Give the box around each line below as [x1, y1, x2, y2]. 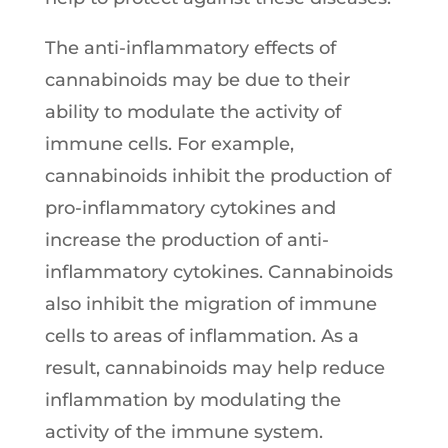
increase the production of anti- [44, 228, 329, 251]
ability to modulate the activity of [44, 100, 341, 123]
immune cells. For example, [44, 132, 294, 155]
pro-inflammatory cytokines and [44, 196, 336, 219]
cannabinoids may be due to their [44, 68, 350, 91]
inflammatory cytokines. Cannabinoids [44, 260, 393, 283]
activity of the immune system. [44, 420, 323, 443]
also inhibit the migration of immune [44, 292, 377, 315]
